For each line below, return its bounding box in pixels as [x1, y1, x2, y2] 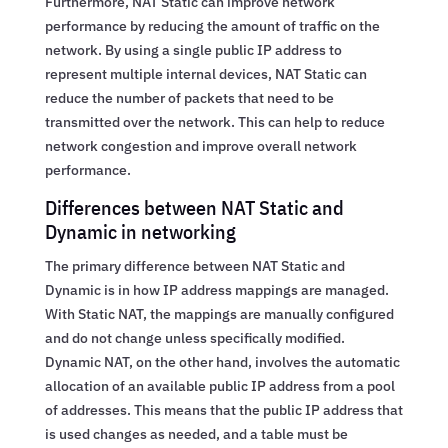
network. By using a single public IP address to [44, 40, 342, 59]
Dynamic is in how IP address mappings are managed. [44, 280, 389, 299]
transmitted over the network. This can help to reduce [44, 112, 385, 131]
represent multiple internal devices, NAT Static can [44, 64, 367, 83]
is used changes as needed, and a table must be [44, 424, 348, 443]
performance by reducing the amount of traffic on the [44, 16, 380, 35]
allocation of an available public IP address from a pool [44, 376, 395, 395]
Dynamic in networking [44, 217, 236, 245]
